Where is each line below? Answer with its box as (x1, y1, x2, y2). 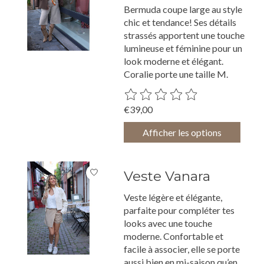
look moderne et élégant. (124, 55, 224, 67)
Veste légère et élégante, (124, 192, 223, 203)
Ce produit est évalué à (124, 88, 217, 100)
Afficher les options (143, 126, 222, 138)
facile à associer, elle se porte (124, 243, 240, 255)
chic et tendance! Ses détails (124, 16, 237, 28)
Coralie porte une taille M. (124, 68, 229, 80)
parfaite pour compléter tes (124, 204, 235, 216)
